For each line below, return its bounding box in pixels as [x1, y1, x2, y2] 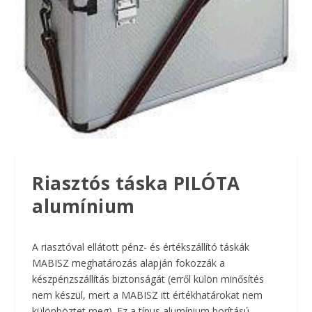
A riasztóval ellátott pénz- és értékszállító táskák [32, 240, 250, 254]
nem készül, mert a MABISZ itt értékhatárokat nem [32, 288, 263, 302]
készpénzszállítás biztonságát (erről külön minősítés [32, 272, 265, 286]
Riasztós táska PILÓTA [32, 171, 240, 196]
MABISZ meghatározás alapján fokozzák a [32, 256, 226, 270]
